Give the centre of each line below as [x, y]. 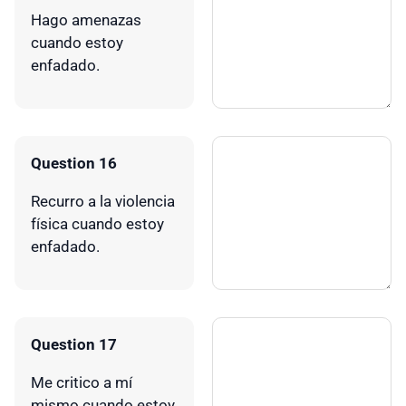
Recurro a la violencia [103, 201]
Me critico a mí [82, 382]
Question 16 [74, 163]
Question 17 [74, 344]
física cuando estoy [97, 223]
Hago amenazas [86, 19]
